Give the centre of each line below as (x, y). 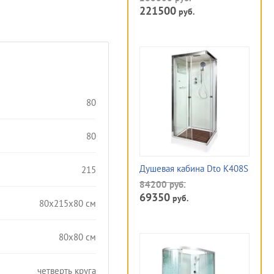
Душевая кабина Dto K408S (194, 168)
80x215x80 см (68, 203)
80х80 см (77, 237)
